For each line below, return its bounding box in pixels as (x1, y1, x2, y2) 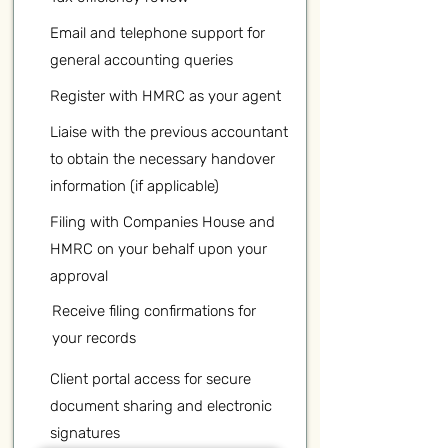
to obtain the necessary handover (50, 150, 275, 168)
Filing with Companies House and (50, 213, 275, 231)
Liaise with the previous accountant (50, 123, 288, 141)
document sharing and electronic (50, 397, 272, 415)
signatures (50, 424, 120, 442)
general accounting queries (50, 51, 233, 69)
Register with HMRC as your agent (50, 87, 281, 105)
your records (52, 329, 136, 347)
